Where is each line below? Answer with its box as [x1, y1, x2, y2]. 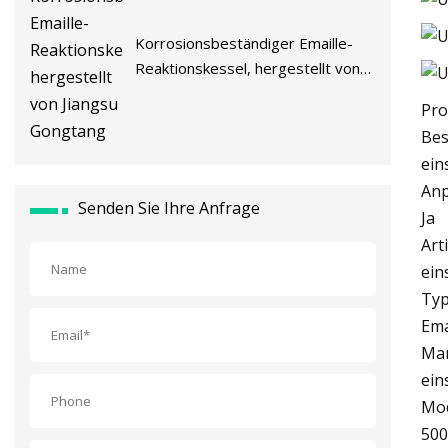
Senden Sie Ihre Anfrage [78, 197, 260, 220]
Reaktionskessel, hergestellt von [135, 58, 361, 79]
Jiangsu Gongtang [135, 83, 256, 104]
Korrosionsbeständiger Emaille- [135, 33, 354, 54]
